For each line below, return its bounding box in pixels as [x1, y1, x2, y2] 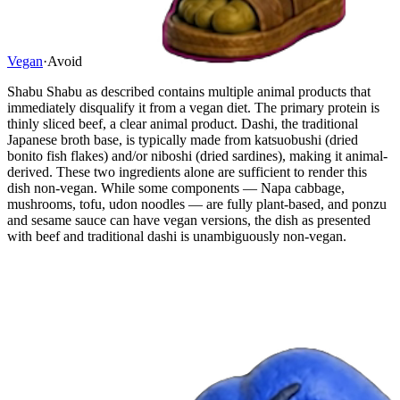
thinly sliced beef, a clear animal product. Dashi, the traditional [7, 115, 358, 131]
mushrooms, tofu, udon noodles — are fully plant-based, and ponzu [7, 196, 387, 212]
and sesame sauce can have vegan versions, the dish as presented [7, 212, 371, 228]
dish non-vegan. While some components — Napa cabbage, [7, 179, 345, 196]
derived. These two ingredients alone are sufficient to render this [7, 163, 367, 179]
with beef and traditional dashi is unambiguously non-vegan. [7, 228, 346, 244]
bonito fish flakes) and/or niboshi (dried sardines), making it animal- [7, 147, 387, 163]
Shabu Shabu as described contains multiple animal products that [7, 83, 371, 99]
